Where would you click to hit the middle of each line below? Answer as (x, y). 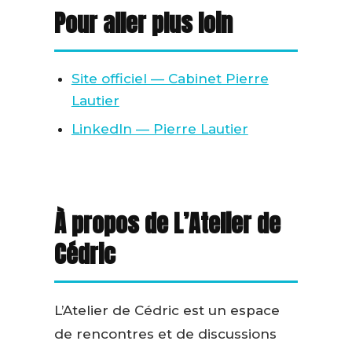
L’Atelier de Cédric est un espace (167, 311)
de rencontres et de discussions (165, 334)
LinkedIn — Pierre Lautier (159, 129)
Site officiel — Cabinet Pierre (170, 79)
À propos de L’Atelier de (167, 224)
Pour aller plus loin (143, 24)
